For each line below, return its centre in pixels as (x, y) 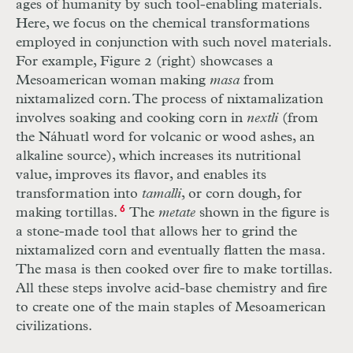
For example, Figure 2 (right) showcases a (145, 62)
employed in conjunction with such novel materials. (173, 43)
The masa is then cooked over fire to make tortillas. (174, 270)
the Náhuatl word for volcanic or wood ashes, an (165, 137)
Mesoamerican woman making (113, 81)
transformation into (79, 194)
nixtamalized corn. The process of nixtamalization (169, 100)
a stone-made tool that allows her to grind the (156, 232)
